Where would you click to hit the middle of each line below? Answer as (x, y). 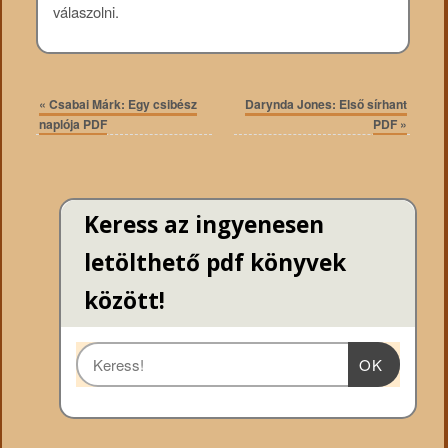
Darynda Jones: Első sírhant (325, 104)
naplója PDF (73, 124)
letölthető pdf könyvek (214, 263)
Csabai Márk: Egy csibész (122, 104)
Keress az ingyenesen (203, 225)
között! (124, 301)
